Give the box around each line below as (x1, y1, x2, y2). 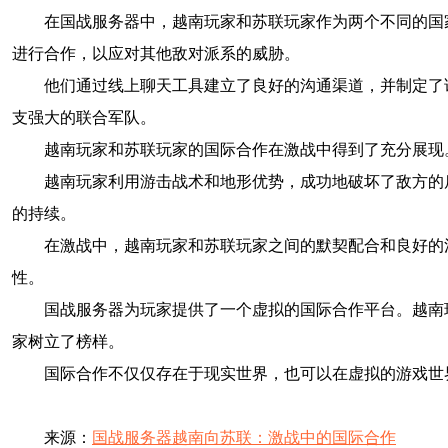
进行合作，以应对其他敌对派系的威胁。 (12, 45, 300, 62)
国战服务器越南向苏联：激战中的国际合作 (92, 429, 396, 446)
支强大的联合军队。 (12, 109, 156, 126)
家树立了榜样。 (12, 333, 124, 350)
